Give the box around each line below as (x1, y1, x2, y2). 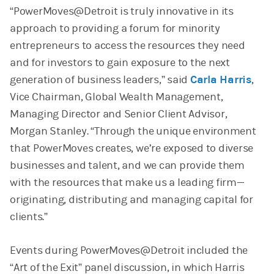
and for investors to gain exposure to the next (10, 56, 230, 69)
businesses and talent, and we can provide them (10, 158, 245, 172)
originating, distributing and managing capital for (10, 193, 254, 206)
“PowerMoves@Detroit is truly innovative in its (10, 4, 234, 18)
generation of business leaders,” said (10, 73, 190, 86)
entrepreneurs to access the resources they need (10, 39, 245, 52)
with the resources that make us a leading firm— (10, 176, 245, 189)
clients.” (10, 210, 48, 223)
